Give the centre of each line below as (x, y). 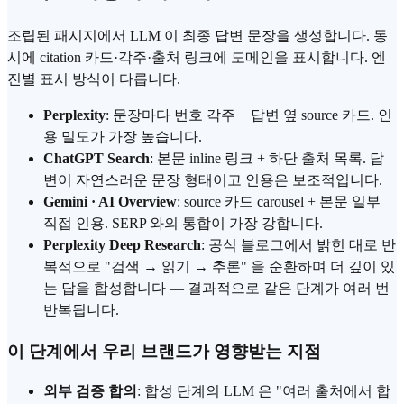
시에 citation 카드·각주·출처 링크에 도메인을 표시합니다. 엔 (197, 57)
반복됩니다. (81, 310)
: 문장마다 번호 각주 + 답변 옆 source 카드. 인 (249, 115)
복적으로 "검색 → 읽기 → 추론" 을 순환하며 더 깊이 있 (219, 266)
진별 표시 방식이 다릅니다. (94, 79)
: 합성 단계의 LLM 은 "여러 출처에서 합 (264, 391)
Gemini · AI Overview (110, 202)
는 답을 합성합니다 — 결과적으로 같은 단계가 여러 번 (216, 288)
